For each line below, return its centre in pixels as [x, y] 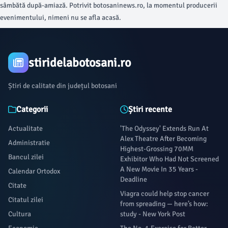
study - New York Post [153, 214]
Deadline [134, 179]
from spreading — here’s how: [164, 204]
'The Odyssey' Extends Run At [164, 129]
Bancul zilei [26, 157]
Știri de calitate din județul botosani [63, 86]
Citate [17, 186]
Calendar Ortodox [34, 171]
